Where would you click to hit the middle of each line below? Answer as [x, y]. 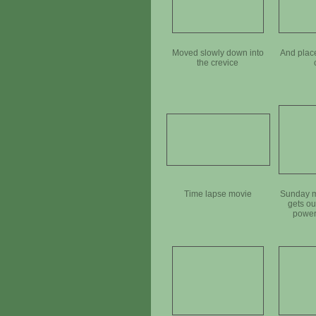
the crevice [218, 63]
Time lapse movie [218, 194]
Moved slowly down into [218, 53]
